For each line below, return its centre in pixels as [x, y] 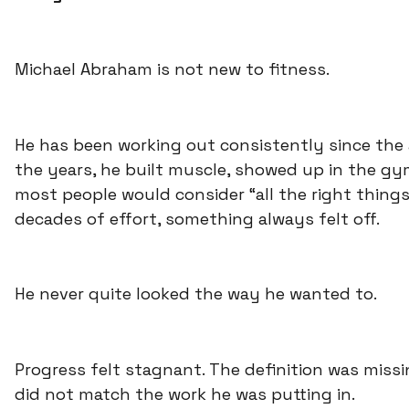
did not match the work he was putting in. [185, 394]
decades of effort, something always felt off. [197, 218]
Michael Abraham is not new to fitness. [172, 68]
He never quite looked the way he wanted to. [196, 294]
